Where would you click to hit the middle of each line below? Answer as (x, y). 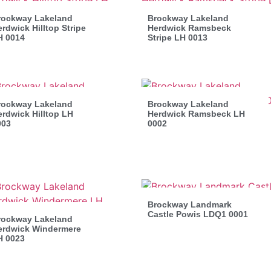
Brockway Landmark (190, 204)
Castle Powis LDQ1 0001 (198, 214)
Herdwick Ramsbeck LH (196, 113)
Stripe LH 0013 (178, 37)
